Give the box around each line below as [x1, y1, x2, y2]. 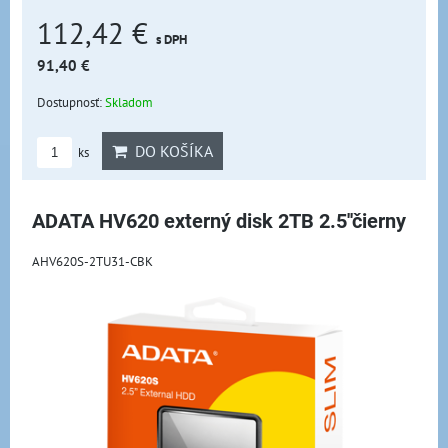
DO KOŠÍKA [127, 140, 213, 161]
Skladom [105, 92, 153, 111]
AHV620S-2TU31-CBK [32, 251, 153, 270]
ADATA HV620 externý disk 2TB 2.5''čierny [32, 209, 406, 233]
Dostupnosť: [37, 92, 105, 111]
